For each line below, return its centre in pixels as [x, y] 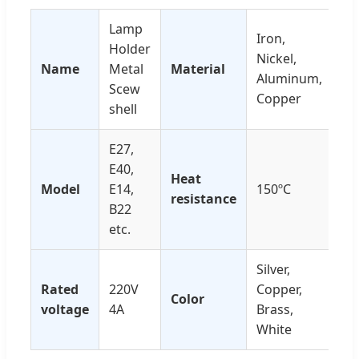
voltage [65, 309]
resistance [204, 198]
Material [198, 69]
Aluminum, [289, 78]
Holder [130, 48]
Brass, [275, 309]
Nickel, [276, 58]
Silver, [273, 269]
